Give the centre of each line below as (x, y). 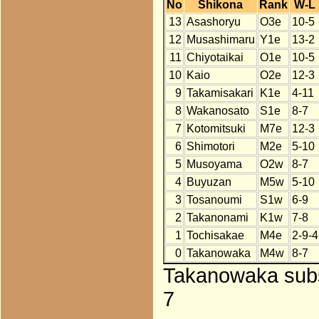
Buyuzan (209, 182)
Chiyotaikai (215, 58)
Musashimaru (220, 40)
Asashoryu (213, 22)
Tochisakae (215, 236)
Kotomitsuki (216, 129)
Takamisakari (220, 93)
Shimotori (210, 147)
